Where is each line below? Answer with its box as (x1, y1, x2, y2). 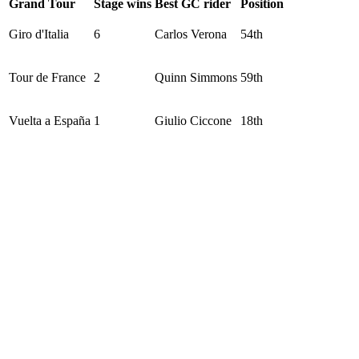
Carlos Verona (155, 26, 227, 41)
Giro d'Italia (9, 26, 69, 41)
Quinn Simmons (155, 70, 237, 84)
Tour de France (9, 70, 86, 84)
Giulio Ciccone (155, 113, 232, 127)
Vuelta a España (9, 113, 91, 127)
